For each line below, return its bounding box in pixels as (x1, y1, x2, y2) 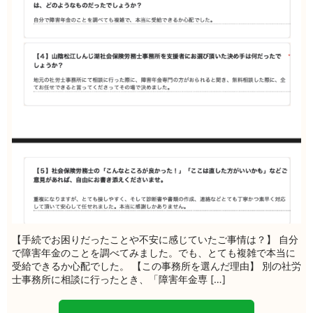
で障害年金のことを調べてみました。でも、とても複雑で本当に (12, 246, 296, 259)
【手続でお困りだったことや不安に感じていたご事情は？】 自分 (12, 233, 298, 245)
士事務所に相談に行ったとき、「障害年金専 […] (12, 272, 226, 285)
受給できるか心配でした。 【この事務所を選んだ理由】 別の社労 (12, 259, 301, 272)
